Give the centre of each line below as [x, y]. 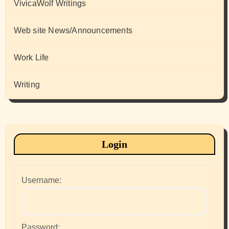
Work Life [31, 58]
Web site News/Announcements [73, 31]
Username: [41, 180]
